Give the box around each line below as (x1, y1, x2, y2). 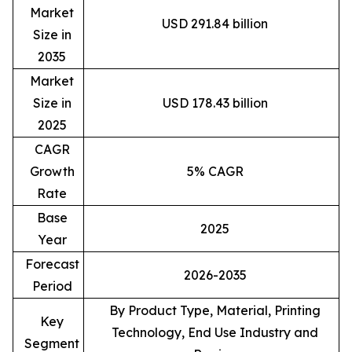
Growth (29, 163, 75, 180)
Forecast (24, 256, 79, 273)
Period (31, 278, 72, 295)
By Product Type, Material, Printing (109, 302, 321, 319)
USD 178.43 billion (162, 95, 268, 112)
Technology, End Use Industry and (112, 324, 318, 341)
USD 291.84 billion (162, 16, 268, 32)
